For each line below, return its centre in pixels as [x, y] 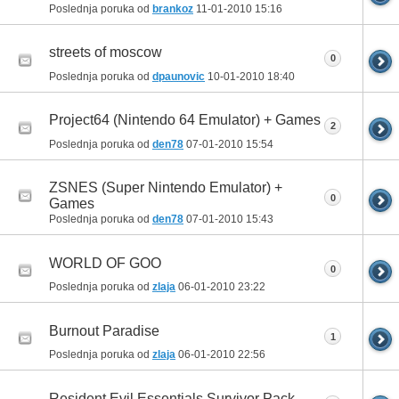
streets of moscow [106, 53]
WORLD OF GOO [105, 263]
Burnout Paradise [104, 330]
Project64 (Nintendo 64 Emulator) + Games [185, 120]
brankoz [173, 9]
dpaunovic [179, 77]
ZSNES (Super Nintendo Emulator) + [166, 188]
